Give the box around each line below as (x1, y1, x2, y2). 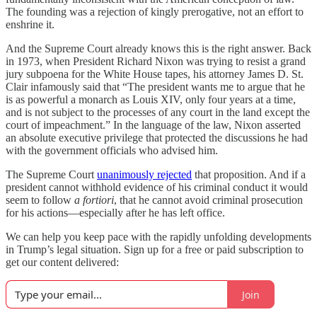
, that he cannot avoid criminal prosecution (114, 194, 303, 206)
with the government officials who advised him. (6, 144, 218, 156)
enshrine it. (6, 18, 54, 30)
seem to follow (6, 194, 74, 206)
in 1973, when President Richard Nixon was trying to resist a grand (6, 55, 306, 67)
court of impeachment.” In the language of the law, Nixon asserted (6, 119, 301, 131)
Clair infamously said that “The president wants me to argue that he (6, 81, 305, 93)
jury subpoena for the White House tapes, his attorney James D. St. (6, 68, 304, 80)
